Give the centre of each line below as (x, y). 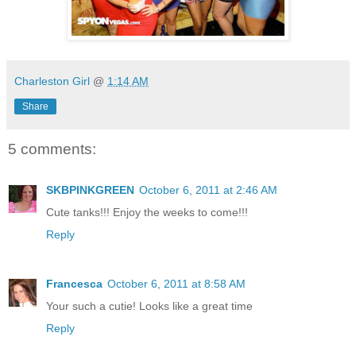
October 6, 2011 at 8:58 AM (176, 284)
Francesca (74, 284)
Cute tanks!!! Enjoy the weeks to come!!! (147, 213)
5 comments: (52, 149)
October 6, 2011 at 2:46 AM (208, 190)
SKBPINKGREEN (90, 190)
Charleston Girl (52, 81)
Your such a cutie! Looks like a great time (149, 306)
